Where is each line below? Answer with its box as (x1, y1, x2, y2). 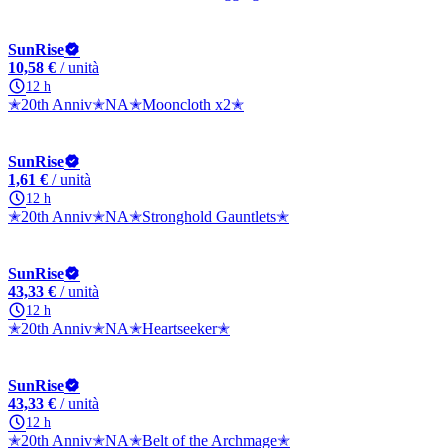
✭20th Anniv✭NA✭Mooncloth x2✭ (8, 96, 244, 113)
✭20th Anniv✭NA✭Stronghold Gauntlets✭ (8, 208, 289, 225)
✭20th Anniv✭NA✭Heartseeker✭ (8, 320, 230, 337)
